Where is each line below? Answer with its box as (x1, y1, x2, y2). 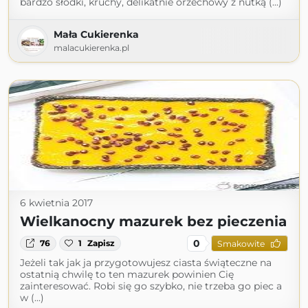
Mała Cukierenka (54, 28, 139, 41)
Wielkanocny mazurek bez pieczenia (20, 213, 287, 230)
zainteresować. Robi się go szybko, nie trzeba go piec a (20, 280, 282, 292)
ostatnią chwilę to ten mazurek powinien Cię (20, 268, 234, 280)
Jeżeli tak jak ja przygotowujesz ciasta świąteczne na (20, 256, 272, 269)
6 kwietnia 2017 (20, 197, 93, 209)
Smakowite (217, 238, 265, 249)
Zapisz (87, 238, 115, 248)
